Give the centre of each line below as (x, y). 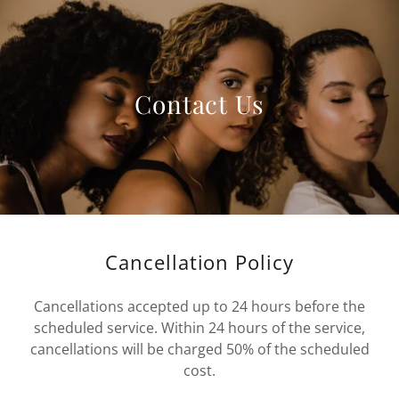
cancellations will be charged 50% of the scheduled (199, 349)
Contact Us (199, 103)
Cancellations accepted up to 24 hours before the (199, 306)
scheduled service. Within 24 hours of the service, (199, 328)
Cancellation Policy (199, 262)
